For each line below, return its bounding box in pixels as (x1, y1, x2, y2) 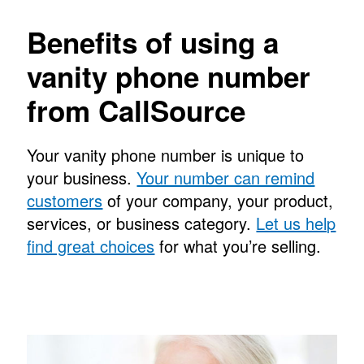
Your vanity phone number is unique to (27, 143, 305, 167)
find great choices (27, 234, 155, 258)
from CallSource (27, 90, 246, 132)
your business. (27, 166, 137, 190)
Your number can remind (136, 166, 315, 190)
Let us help (256, 211, 336, 236)
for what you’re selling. (154, 234, 322, 258)
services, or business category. (27, 211, 257, 236)
